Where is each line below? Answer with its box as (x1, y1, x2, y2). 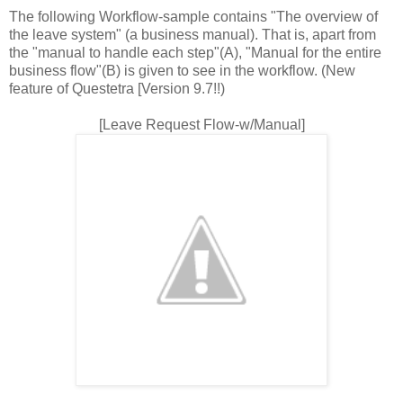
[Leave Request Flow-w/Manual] (98, 117, 305, 133)
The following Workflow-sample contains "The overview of (9, 9, 378, 25)
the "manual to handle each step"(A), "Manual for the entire (9, 45, 381, 61)
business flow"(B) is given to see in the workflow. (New (9, 63, 355, 79)
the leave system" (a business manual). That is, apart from (9, 27, 376, 43)
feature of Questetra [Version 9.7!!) (9, 81, 225, 97)
